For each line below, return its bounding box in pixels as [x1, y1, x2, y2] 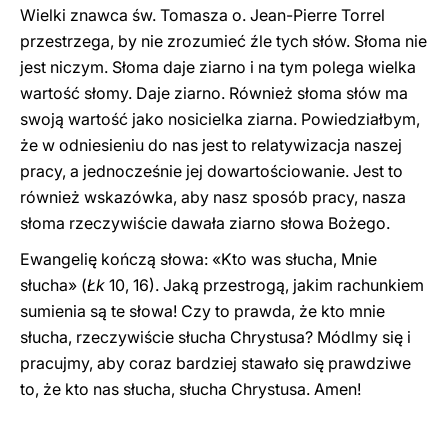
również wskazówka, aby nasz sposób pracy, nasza [20, 187, 406, 207]
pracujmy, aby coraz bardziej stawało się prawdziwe [20, 353, 411, 373]
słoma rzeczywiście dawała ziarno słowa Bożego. [20, 213, 390, 233]
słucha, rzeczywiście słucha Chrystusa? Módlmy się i [20, 327, 411, 347]
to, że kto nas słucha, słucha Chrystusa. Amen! [20, 379, 361, 399]
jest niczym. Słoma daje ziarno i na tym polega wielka [20, 57, 416, 77]
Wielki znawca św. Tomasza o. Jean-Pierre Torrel [20, 5, 385, 25]
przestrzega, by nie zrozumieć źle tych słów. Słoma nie [20, 31, 427, 51]
